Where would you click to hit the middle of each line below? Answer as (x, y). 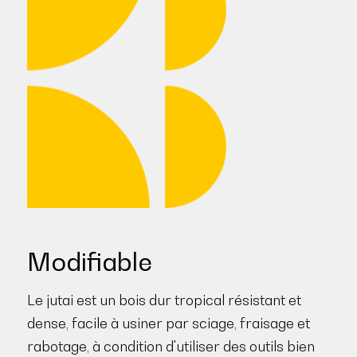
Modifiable (89, 262)
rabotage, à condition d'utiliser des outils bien (171, 346)
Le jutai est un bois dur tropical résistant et (164, 300)
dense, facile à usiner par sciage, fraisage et (168, 323)
